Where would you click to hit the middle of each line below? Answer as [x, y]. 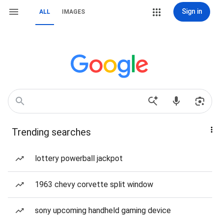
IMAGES [73, 12]
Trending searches [51, 132]
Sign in [192, 11]
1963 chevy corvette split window [94, 184]
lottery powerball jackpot [79, 158]
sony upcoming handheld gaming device [103, 210]
